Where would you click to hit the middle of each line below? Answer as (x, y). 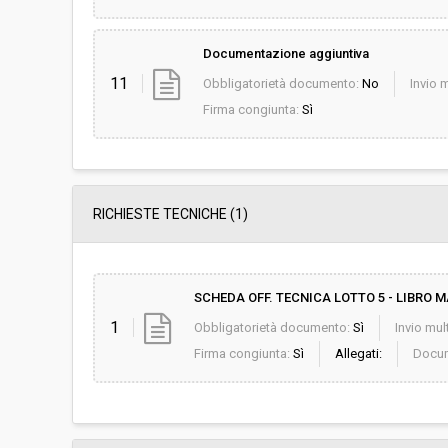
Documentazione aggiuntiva (285, 53)
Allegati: (358, 353)
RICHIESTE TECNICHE (160, 214)
